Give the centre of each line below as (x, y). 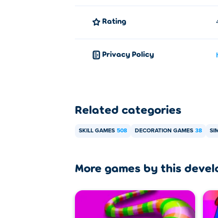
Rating (117, 21)
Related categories (128, 109)
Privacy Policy (130, 54)
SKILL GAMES (97, 131)
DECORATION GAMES (164, 131)
